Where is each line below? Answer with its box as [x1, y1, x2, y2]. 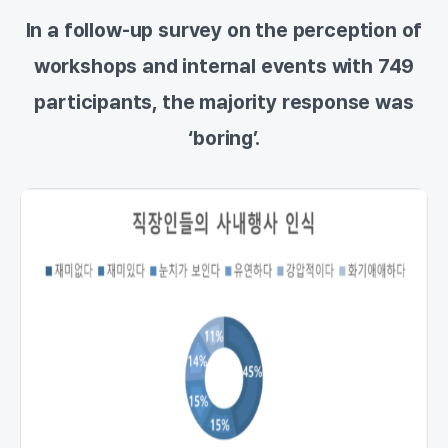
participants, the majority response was [34, 90, 414, 114]
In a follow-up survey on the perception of [25, 18, 423, 42]
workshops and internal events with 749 [33, 54, 415, 78]
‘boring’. [188, 126, 260, 150]
